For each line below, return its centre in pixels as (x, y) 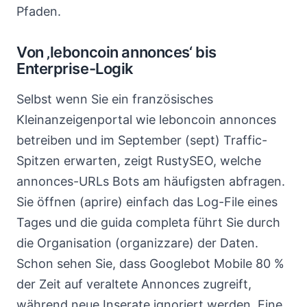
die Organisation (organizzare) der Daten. (137, 243)
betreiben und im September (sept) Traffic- (142, 140)
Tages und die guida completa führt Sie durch (148, 222)
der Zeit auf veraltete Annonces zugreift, (134, 284)
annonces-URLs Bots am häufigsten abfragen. (151, 181)
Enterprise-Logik (75, 69)
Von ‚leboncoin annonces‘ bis (116, 52)
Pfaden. (39, 11)
